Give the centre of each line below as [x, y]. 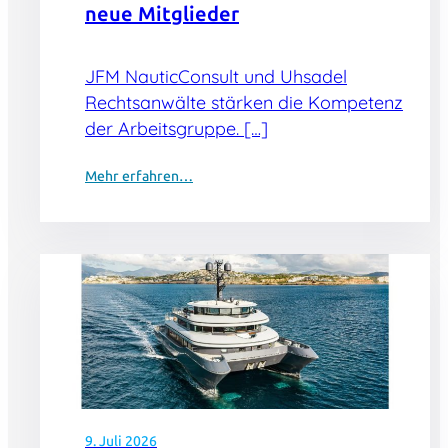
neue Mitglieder [162, 14]
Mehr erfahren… [139, 176]
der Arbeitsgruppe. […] [176, 128]
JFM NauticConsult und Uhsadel [216, 76]
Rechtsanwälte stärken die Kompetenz [244, 102]
